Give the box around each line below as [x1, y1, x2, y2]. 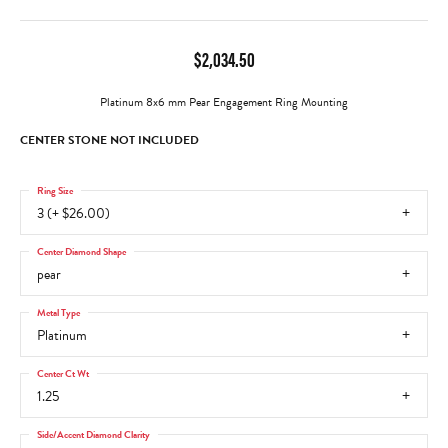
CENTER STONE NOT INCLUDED [20, 131, 199, 149]
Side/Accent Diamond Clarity [37, 426, 150, 441]
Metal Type [37, 304, 80, 319]
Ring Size [37, 182, 73, 197]
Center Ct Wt [37, 365, 89, 380]
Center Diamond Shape [37, 243, 126, 258]
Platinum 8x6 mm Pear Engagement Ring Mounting [100, 93, 348, 111]
